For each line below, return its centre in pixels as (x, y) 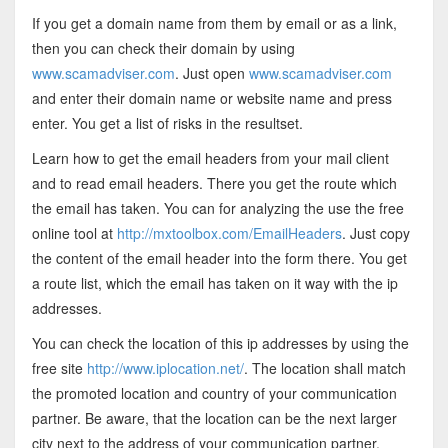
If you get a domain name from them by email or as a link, (214, 22)
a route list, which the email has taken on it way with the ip (214, 282)
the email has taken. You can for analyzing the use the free (217, 207)
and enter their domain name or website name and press (211, 97)
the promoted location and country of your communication (214, 392)
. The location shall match (324, 367)
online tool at (74, 232)
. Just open (211, 72)
